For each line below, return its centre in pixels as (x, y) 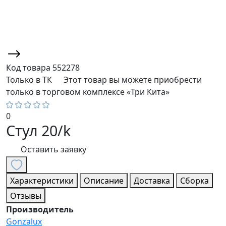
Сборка (194, 180)
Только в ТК (29, 79)
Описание (104, 180)
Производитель (40, 209)
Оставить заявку (53, 149)
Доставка (152, 180)
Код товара (29, 67)
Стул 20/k (38, 130)
